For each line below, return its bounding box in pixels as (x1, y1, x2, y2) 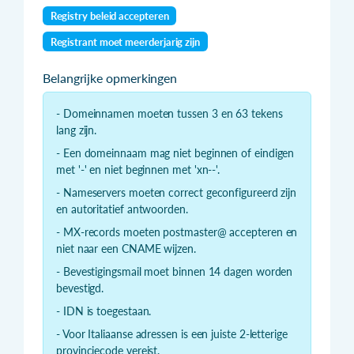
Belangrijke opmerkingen (43, 70, 178, 86)
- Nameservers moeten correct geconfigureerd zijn (56, 186, 297, 200)
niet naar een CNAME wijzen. (56, 242, 196, 256)
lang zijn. (56, 123, 97, 137)
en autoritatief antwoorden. (56, 202, 188, 217)
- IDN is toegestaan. (56, 304, 152, 318)
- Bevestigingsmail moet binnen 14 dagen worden (56, 265, 293, 279)
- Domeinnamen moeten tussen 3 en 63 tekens (56, 107, 283, 121)
